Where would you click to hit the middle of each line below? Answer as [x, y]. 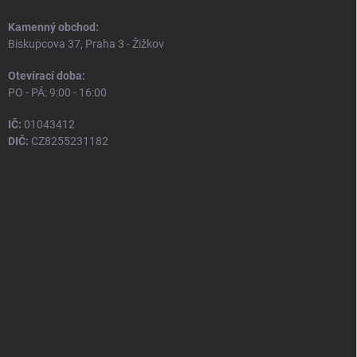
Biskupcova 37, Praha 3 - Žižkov [86, 44]
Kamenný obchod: [53, 27]
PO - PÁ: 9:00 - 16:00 [57, 92]
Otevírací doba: [47, 76]
